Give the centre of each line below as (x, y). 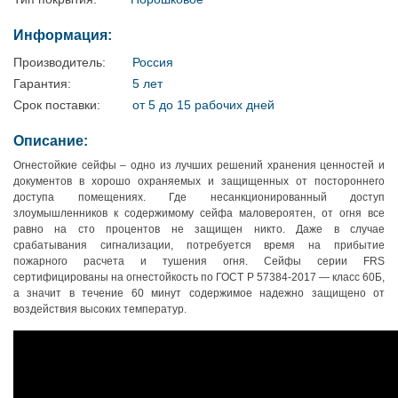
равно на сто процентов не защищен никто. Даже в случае (199, 230)
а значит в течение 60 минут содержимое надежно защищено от (199, 294)
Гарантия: (42, 84)
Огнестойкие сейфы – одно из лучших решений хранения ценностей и (199, 166)
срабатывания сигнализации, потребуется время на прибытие (199, 246)
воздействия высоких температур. (100, 310)
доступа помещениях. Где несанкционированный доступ (199, 198)
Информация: (63, 36)
